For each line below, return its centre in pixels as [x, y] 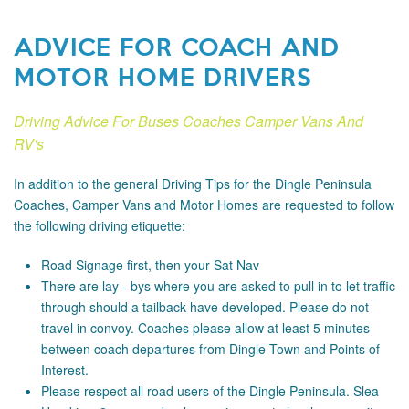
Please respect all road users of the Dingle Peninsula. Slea [210, 391]
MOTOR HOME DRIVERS [163, 76]
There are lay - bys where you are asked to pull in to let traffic [218, 286]
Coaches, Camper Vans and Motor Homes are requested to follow [204, 204]
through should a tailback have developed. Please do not [205, 307]
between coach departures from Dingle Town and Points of [210, 349]
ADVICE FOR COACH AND [177, 46]
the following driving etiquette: [100, 225]
